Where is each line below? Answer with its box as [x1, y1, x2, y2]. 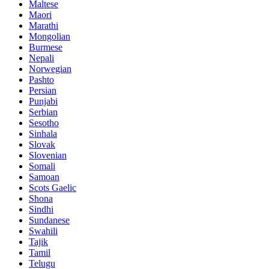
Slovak [29, 139, 55, 150]
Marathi [29, 20, 58, 31]
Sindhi [29, 204, 53, 214]
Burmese [29, 41, 62, 52]
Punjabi [29, 95, 58, 106]
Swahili [29, 225, 58, 236]
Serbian [29, 106, 58, 117]
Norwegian [29, 63, 71, 74]
